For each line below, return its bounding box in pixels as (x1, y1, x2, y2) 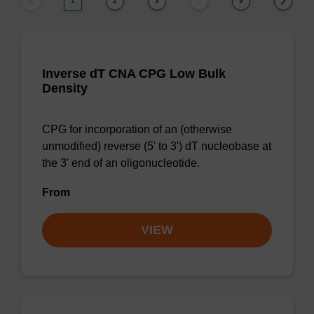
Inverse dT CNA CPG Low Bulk (42, 67, 226, 81)
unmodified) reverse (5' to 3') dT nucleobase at (42, 140, 271, 152)
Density (42, 81, 88, 95)
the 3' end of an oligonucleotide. (42, 157, 200, 169)
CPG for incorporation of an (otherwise (42, 123, 232, 135)
